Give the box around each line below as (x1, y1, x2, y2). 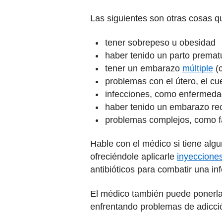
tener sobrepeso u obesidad (105, 37, 216, 48)
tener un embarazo (105, 63, 182, 73)
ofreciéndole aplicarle (90, 152, 177, 162)
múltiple (182, 63, 213, 73)
